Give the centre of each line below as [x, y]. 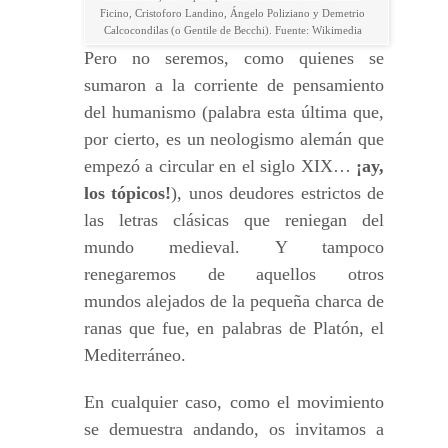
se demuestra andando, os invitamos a [234, 429]
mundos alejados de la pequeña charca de [234, 301]
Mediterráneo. [135, 355]
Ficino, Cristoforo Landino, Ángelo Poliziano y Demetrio [233, 13]
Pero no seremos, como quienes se [234, 58]
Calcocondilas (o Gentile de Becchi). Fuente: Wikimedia [232, 30]
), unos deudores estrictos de [278, 193]
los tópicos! [128, 193]
